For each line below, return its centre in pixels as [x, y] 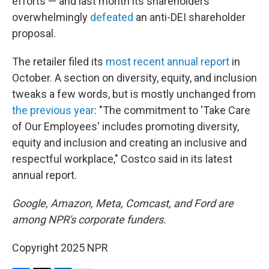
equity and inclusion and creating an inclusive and [129, 143]
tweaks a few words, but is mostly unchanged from [134, 94]
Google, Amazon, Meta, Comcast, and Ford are [123, 203]
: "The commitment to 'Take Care [172, 110]
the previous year [53, 110]
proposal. [34, 33]
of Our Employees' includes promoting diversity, [125, 126]
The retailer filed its [59, 62]
